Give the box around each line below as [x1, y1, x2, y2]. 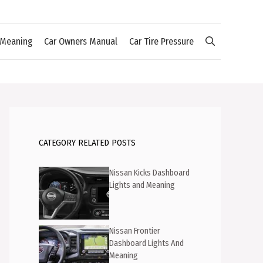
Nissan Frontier [109, 225, 160, 236]
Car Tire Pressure [129, 36, 194, 47]
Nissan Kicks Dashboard [109, 168, 190, 178]
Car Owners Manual [44, 36, 117, 47]
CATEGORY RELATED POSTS [39, 137, 136, 148]
